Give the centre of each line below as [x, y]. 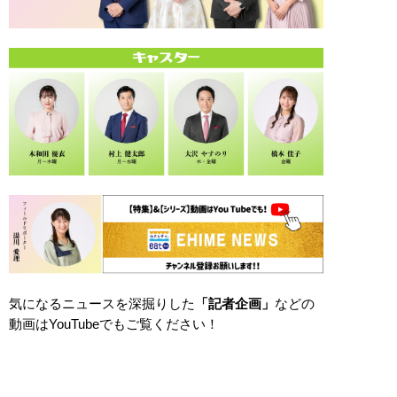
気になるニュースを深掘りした [102, 304]
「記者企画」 [235, 304]
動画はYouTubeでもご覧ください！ [114, 324]
